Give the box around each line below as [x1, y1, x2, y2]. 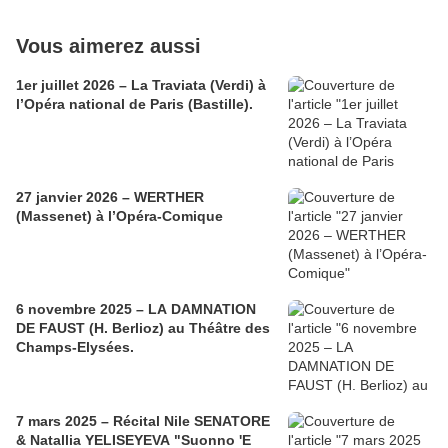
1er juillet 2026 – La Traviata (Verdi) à [16, 77, 266, 94]
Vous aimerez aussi [16, 35, 201, 58]
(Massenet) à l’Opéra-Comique [16, 208, 223, 225]
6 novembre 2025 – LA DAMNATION [16, 301, 256, 318]
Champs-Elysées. [16, 339, 134, 356]
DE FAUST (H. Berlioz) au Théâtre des [16, 320, 270, 337]
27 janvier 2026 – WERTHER [16, 189, 204, 206]
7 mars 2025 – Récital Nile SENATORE [16, 413, 270, 430]
